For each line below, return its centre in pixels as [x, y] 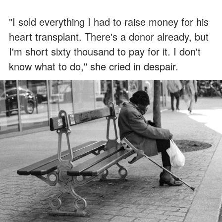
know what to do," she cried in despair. [94, 66]
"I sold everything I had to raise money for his [109, 22]
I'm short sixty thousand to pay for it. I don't [105, 52]
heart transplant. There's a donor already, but [109, 37]
